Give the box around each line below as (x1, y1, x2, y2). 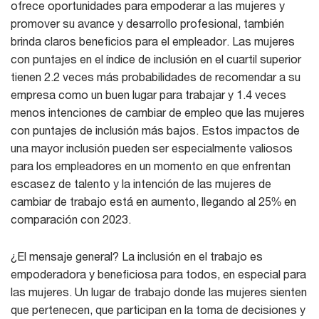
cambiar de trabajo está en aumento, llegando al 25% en (11, 194, 296, 209)
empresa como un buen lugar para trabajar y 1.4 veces (11, 88, 286, 102)
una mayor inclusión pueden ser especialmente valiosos (11, 141, 293, 155)
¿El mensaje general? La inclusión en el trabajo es (11, 249, 263, 263)
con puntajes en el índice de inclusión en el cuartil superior (11, 52, 301, 66)
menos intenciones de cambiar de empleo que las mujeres (11, 105, 305, 120)
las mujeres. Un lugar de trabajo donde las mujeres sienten (11, 285, 307, 299)
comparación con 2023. (11, 212, 131, 226)
